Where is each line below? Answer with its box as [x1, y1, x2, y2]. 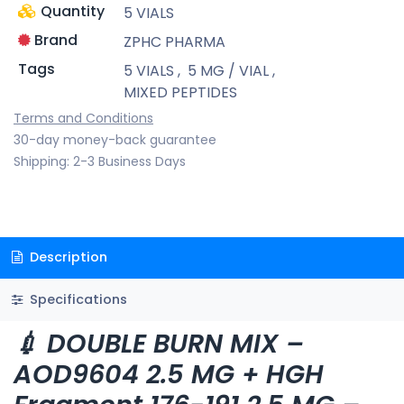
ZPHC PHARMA [123, 31, 225, 52]
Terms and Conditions [14, 108, 153, 127]
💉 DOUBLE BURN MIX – [14, 325, 304, 362]
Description [25, 248, 107, 267]
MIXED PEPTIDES [123, 81, 237, 103]
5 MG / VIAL [187, 60, 269, 81]
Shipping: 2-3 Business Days [14, 151, 186, 170]
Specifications [25, 290, 127, 308]
